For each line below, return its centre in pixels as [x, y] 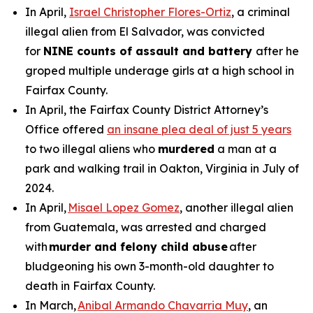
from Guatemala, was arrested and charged [146, 227]
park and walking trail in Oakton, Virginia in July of [162, 168]
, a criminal [261, 12]
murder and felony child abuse [138, 247]
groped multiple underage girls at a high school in [160, 71]
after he [277, 51]
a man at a [246, 149]
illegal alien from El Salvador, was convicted [145, 31]
